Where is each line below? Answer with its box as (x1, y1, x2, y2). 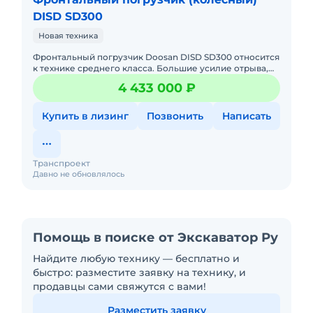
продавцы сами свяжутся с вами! (33, 280, 206, 293)
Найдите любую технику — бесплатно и (33, 252, 240, 265)
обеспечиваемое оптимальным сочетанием (33, 74, 231, 85)
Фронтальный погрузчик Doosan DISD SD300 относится (33, 52, 279, 62)
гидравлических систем (33, 85, 139, 96)
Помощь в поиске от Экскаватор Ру (33, 230, 278, 245)
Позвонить (147, 110, 204, 122)
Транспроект (33, 158, 90, 168)
